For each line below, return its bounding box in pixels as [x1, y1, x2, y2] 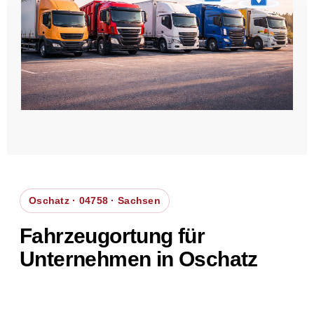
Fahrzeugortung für [20, 224, 205, 247]
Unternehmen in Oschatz [20, 247, 258, 271]
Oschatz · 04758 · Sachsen [29, 194, 161, 206]
